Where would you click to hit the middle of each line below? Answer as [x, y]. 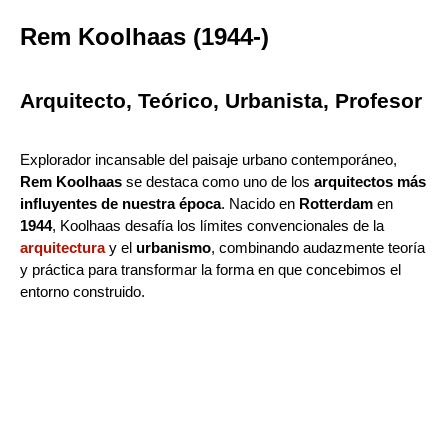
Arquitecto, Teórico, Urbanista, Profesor [221, 100]
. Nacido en [260, 203]
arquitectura [62, 247]
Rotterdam [336, 203]
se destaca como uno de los [218, 181]
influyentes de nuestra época [120, 203]
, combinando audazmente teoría [318, 247]
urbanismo [173, 247]
